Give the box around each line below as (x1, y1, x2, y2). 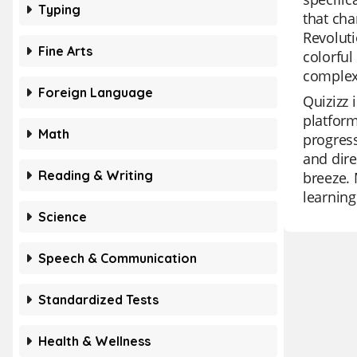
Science (38, 209, 87, 225)
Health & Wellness (38, 333, 151, 349)
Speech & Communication (38, 250, 197, 266)
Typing (38, 2, 80, 18)
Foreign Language (38, 84, 153, 100)
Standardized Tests (38, 292, 159, 308)
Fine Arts (38, 43, 92, 59)
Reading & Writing (38, 167, 153, 183)
